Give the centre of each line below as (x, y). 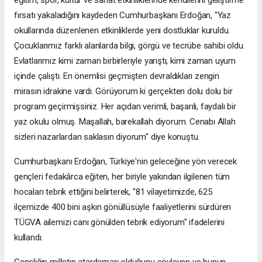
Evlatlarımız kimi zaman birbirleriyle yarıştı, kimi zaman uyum (125, 61)
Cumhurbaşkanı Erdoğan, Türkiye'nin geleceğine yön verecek (126, 161)
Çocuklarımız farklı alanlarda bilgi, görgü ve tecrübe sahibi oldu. (130, 45)
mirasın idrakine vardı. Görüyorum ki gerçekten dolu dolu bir (123, 91)
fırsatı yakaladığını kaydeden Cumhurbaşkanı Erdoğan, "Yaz (123, 15)
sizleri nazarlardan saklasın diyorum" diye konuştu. (107, 137)
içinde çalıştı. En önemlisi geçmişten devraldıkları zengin (117, 76)
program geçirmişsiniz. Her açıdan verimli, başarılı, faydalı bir (125, 106)
